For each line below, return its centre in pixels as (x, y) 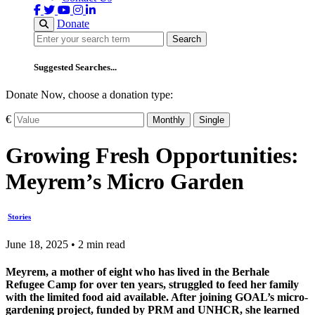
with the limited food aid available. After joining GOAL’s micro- (157, 297)
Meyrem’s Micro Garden (125, 181)
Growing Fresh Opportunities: (152, 155)
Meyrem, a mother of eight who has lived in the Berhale (137, 271)
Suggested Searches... (75, 67)
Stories (19, 216)
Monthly (169, 120)
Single (212, 120)
